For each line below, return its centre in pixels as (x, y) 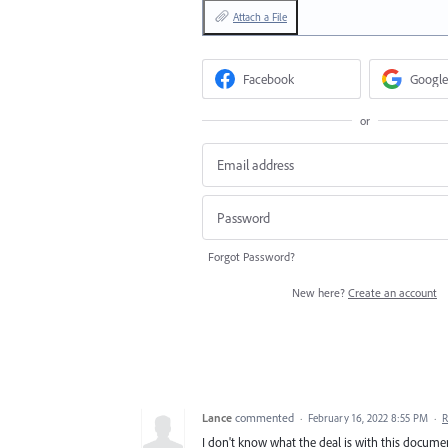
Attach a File (260, 17)
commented (266, 417)
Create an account (392, 292)
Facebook (269, 79)
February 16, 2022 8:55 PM (368, 417)
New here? (320, 292)
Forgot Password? (251, 256)
